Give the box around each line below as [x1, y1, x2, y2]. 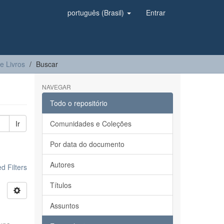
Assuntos [49, 200, 79, 210]
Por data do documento [49, 139, 124, 149]
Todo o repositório [49, 98, 107, 108]
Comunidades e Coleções [49, 118, 131, 128]
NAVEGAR [41, 82, 71, 91]
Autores [49, 159, 74, 169]
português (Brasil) [67, 7, 126, 17]
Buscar [36, 59, 58, 69]
